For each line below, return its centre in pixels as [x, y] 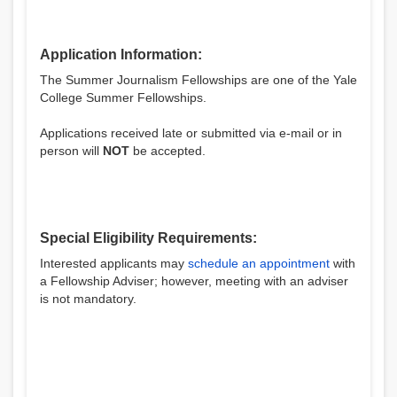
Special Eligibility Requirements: [148, 238]
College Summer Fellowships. [123, 97]
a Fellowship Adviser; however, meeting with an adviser [194, 281]
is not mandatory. [88, 299]
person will [71, 151]
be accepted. [167, 151]
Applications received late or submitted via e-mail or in [191, 133]
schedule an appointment [259, 263]
